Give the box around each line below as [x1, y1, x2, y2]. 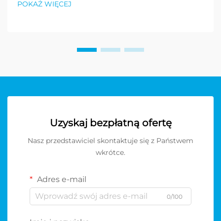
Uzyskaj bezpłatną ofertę [49, 116, 172, 129]
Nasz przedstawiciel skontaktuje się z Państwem [28, 136, 193, 145]
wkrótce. [96, 147, 125, 157]
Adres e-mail [35, 174, 86, 184]
